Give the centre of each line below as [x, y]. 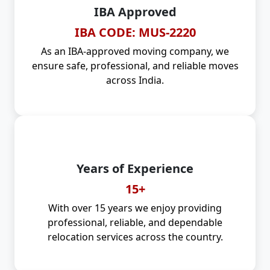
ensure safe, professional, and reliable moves [135, 65]
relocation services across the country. [135, 237]
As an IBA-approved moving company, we [135, 51]
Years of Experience [135, 168]
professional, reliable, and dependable [135, 222]
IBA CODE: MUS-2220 [135, 32]
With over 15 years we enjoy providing [135, 208]
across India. [135, 80]
